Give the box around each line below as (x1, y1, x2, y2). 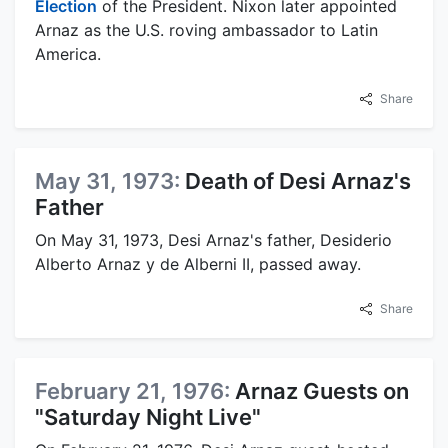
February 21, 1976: (35, 377, 235, 404)
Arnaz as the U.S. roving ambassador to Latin (35, 19, 378, 40)
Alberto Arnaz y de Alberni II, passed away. (35, 253, 361, 274)
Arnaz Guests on (235, 377, 409, 404)
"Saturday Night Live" (35, 403, 261, 430)
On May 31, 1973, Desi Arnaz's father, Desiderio (35, 229, 392, 250)
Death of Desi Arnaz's (185, 167, 411, 194)
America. (35, 43, 101, 64)
